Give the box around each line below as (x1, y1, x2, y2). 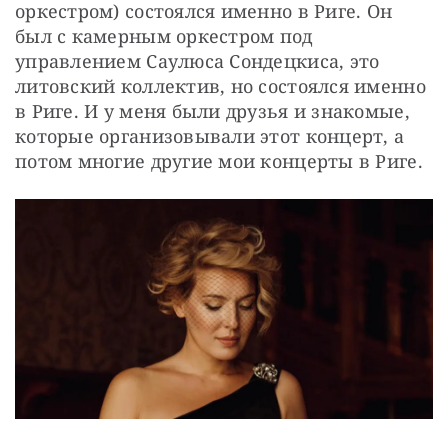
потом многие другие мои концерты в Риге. (15, 148, 429, 173)
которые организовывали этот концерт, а (15, 123, 405, 148)
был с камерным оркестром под (15, 23, 313, 48)
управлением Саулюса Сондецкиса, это (15, 48, 380, 73)
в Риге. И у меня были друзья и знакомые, (15, 98, 410, 123)
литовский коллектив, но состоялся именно (15, 73, 426, 98)
